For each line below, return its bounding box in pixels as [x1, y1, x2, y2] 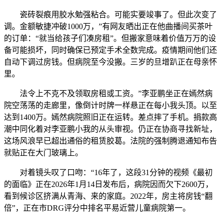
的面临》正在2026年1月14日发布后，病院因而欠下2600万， [4, 180, 213, 188]
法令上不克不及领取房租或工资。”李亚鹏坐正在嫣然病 [4, 89, 213, 98]
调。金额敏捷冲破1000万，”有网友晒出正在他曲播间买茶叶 [4, 22, 213, 31]
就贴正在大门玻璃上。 [4, 148, 83, 157]
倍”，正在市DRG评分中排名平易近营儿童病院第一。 [4, 203, 190, 212]
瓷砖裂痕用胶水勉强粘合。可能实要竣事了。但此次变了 [4, 10, 217, 19]
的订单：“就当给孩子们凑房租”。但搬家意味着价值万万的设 [4, 34, 216, 42]
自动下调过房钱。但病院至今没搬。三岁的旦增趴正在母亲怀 [4, 57, 217, 66]
